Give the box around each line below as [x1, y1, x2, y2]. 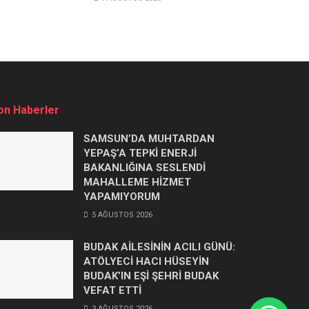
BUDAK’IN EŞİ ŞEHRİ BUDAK [83, 269, 219, 282]
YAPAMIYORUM [83, 190, 160, 203]
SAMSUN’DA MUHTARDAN [83, 132, 215, 145]
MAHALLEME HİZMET [83, 175, 191, 188]
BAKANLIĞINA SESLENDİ [83, 161, 206, 174]
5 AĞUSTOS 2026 [90, 210, 152, 219]
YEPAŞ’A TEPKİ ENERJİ [83, 146, 197, 159]
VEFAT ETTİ [83, 283, 141, 297]
